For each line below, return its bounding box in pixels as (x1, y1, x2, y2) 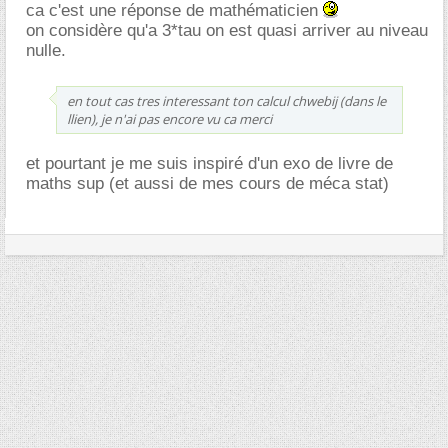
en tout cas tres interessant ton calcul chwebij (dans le (67, 92, 386, 111)
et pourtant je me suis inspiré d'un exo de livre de (26, 154, 393, 174)
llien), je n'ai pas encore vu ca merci (67, 110, 272, 129)
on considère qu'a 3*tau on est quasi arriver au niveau (26, 21, 428, 41)
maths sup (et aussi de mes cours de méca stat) (26, 174, 389, 194)
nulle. (26, 41, 66, 61)
